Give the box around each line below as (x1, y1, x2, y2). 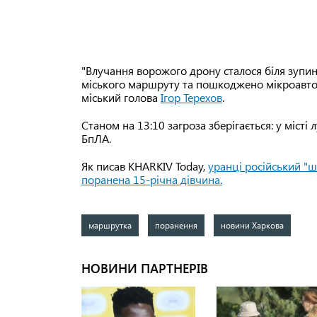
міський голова (81, 90, 161, 105)
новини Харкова (220, 219, 284, 231)
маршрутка (88, 219, 132, 231)
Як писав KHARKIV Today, (81, 158, 208, 174)
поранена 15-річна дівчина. (81, 172, 222, 188)
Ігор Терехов (161, 90, 222, 105)
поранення (154, 219, 197, 231)
